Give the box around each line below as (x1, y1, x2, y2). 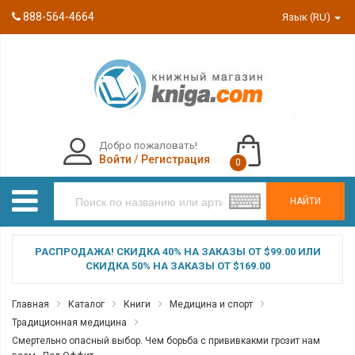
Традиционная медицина (12, 317, 127, 328)
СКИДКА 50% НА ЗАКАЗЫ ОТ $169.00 (85, 260, 270, 272)
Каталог (68, 299, 105, 310)
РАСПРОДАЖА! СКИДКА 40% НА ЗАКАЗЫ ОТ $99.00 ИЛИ (34, 246, 321, 258)
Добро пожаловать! (98, 139, 197, 151)
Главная (12, 299, 49, 310)
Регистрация (140, 153, 210, 166)
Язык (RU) (282, 11, 334, 23)
